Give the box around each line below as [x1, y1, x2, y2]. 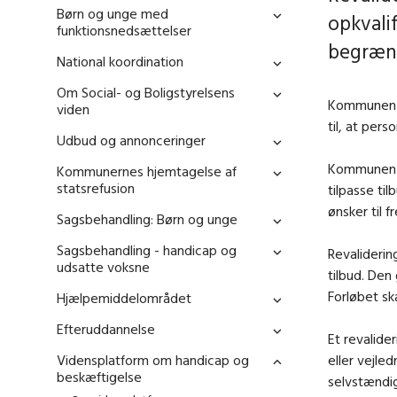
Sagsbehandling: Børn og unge [57, 210, 237, 229]
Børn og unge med [57, 4, 168, 23]
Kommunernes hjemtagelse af [57, 162, 237, 181]
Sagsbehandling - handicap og [57, 241, 237, 260]
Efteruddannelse [57, 320, 155, 339]
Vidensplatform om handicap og [57, 351, 249, 370]
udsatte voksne [57, 258, 150, 276]
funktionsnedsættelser [57, 21, 191, 40]
